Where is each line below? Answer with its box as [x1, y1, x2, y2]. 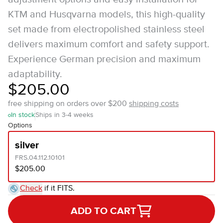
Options [8, 122, 32, 129]
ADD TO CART [71, 206, 136, 216]
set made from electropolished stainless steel [8, 24, 205, 35]
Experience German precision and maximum [8, 54, 201, 65]
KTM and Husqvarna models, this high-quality [8, 9, 205, 20]
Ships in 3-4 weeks [35, 111, 94, 118]
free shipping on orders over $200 [8, 100, 129, 108]
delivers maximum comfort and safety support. [8, 39, 210, 50]
